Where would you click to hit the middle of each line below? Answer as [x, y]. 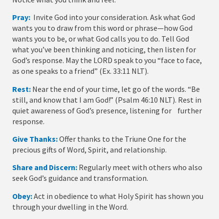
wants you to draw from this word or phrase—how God [102, 28]
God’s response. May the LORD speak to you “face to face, [107, 60]
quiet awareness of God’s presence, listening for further [107, 110]
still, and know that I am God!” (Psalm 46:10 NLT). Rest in [107, 99]
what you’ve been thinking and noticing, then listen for [104, 50]
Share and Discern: [45, 167]
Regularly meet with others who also [141, 167]
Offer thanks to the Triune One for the [123, 139]
